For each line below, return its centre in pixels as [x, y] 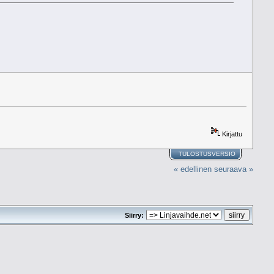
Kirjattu [231, 134]
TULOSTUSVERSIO [207, 154]
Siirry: [135, 215]
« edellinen [193, 169]
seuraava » [234, 169]
